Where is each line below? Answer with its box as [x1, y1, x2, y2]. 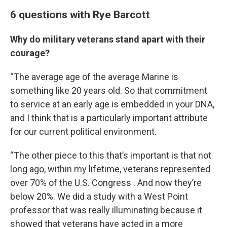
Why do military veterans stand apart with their [10, 34, 205, 45]
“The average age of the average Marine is [10, 71, 178, 82]
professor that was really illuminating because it [10, 205, 202, 215]
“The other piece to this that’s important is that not [10, 150, 211, 161]
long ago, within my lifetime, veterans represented [10, 164, 210, 174]
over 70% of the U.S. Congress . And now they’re [10, 177, 202, 188]
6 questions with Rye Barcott [10, 8, 150, 21]
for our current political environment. [10, 126, 157, 137]
